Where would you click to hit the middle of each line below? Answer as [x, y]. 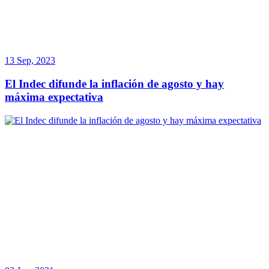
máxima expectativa [54, 97]
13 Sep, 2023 [30, 61]
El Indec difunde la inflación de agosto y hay [114, 83]
